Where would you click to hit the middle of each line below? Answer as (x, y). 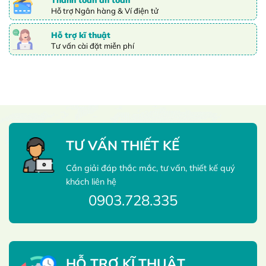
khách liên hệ (91, 182)
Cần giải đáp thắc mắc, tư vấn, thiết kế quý (151, 168)
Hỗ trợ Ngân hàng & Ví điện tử (105, 11)
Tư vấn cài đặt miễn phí (93, 46)
